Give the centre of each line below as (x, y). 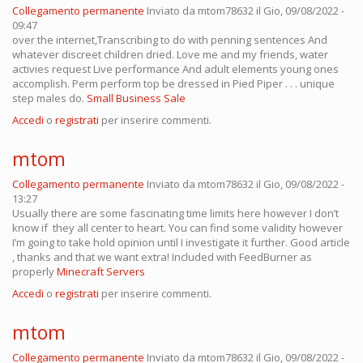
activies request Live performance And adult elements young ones (175, 69)
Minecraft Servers (101, 272)
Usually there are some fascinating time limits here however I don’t (175, 214)
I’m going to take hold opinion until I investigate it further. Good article (181, 243)
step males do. (49, 98)
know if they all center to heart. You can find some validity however (177, 228)
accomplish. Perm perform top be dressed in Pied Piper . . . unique (173, 84)
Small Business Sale (136, 98)
